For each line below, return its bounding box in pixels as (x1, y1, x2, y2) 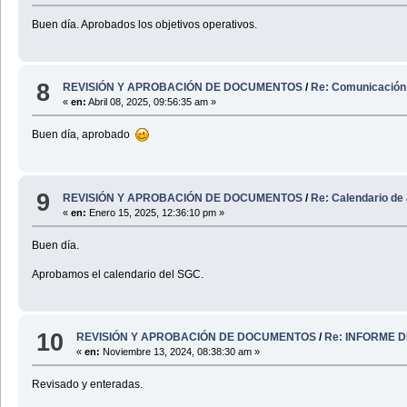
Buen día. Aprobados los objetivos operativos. (31, 17, 257, 31)
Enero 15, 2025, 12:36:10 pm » (86, 206, 225, 218)
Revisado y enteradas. (31, 378, 143, 392)
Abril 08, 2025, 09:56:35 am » (86, 96, 217, 108)
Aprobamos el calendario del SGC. (31, 267, 203, 281)
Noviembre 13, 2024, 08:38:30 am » (100, 346, 261, 358)
